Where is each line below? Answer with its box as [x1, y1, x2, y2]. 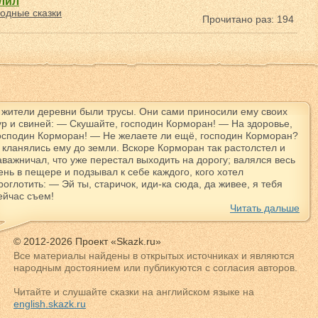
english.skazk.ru [13, 298, 86, 309]
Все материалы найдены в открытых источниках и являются [13, 250, 295, 261]
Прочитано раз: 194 [202, 13, 294, 25]
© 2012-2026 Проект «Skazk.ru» [13, 236, 161, 247]
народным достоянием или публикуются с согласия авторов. [13, 262, 297, 273]
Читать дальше [230, 202, 300, 214]
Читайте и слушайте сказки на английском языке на [13, 286, 254, 297]
